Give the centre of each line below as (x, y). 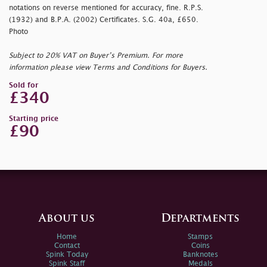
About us (67, 219)
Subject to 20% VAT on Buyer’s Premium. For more (96, 56)
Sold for (24, 86)
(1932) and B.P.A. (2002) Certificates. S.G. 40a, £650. (104, 20)
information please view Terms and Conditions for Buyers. (108, 68)
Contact (67, 246)
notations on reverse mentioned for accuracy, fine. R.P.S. (106, 8)
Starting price (34, 119)
